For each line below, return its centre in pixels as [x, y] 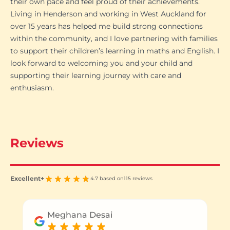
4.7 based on [107, 179]
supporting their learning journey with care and [96, 75]
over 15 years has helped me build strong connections [107, 26]
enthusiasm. [32, 88]
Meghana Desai [80, 215]
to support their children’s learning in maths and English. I [115, 51]
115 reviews [138, 179]
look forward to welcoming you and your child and [101, 63]
